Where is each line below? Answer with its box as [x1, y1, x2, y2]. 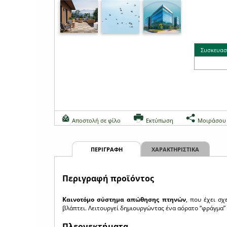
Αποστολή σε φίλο [72, 117, 121, 124]
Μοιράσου [198, 117, 226, 124]
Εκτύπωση [146, 117, 173, 124]
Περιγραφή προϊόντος [62, 173, 154, 184]
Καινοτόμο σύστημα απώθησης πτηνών [62, 195, 186, 204]
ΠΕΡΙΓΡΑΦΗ [90, 145, 123, 153]
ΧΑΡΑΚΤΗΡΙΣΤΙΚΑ [152, 145, 199, 153]
